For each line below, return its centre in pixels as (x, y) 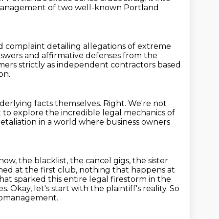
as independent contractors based (114, 65)
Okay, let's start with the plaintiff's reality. (90, 188)
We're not (147, 103)
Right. (116, 103)
